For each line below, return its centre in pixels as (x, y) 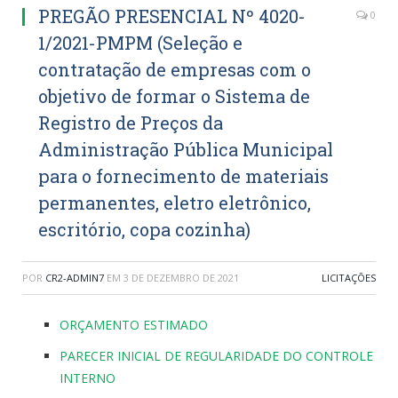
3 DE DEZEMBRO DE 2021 (181, 277)
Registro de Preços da (131, 122)
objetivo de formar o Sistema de (174, 96)
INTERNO (88, 378)
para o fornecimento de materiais (183, 175)
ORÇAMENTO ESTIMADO (134, 324)
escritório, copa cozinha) (144, 229)
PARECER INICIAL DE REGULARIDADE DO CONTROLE (216, 355)
